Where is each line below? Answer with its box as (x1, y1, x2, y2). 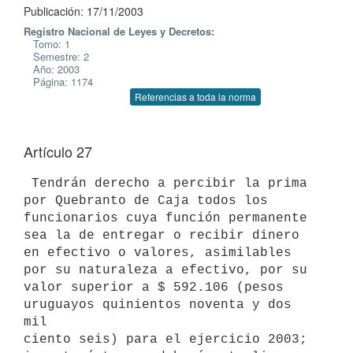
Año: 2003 (24, 61, 80, 76)
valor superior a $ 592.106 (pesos (24, 280, 284, 295)
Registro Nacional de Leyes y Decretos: (24, 24, 214, 39)
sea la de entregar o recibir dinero (24, 228, 307, 243)
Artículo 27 (24, 141, 92, 162)
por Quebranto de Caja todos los (24, 193, 276, 208)
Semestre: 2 (24, 49, 89, 64)
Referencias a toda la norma (135, 90, 256, 103)
